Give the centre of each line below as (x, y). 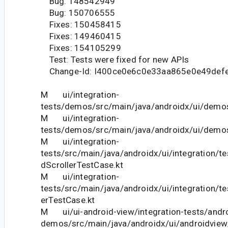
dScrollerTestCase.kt (82, 165)
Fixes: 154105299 (81, 48)
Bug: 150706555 (78, 13)
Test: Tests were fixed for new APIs (115, 60)
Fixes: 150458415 (81, 25)
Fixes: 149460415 (81, 36)
